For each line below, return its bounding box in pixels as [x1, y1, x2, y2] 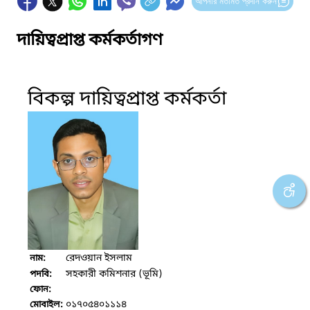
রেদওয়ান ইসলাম [66, 251, 132, 265]
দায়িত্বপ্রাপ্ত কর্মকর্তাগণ [17, 29, 163, 52]
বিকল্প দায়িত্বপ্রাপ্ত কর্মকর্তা [28, 86, 226, 112]
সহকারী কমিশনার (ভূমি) [66, 267, 163, 281]
